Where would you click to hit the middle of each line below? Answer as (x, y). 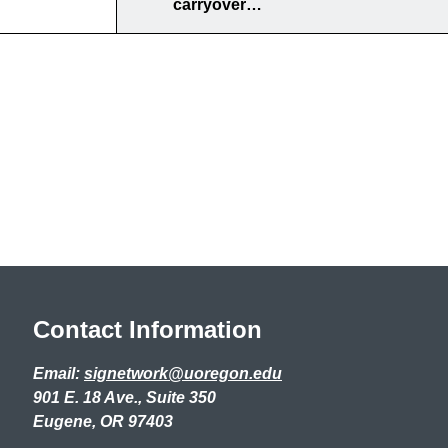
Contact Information (147, 329)
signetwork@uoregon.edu (183, 373)
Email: (58, 373)
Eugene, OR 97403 (103, 421)
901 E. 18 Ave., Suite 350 (124, 397)
